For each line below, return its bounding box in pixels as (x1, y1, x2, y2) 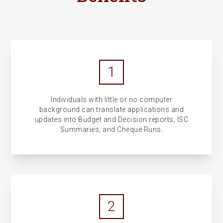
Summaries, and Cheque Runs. (60, 125, 163, 133)
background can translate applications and (39, 106, 184, 113)
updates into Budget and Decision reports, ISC (34, 115, 189, 123)
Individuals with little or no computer (51, 96, 172, 104)
